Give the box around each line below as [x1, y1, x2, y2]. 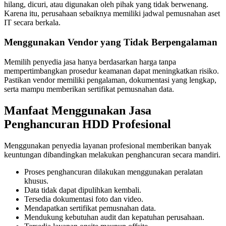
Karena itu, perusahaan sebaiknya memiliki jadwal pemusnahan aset [4, 9, 220, 18]
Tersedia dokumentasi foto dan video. [24, 194, 143, 203]
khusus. [24, 176, 48, 185]
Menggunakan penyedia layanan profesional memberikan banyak [4, 141, 211, 150]
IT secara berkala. [4, 18, 61, 27]
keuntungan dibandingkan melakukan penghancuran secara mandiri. [4, 150, 220, 159]
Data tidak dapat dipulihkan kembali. [24, 185, 141, 194]
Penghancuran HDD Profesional [4, 117, 171, 131]
